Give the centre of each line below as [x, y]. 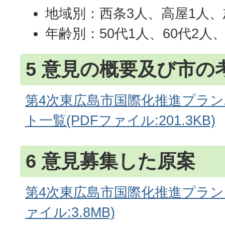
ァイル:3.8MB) [70, 212]
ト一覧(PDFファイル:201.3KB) [120, 120]
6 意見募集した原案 [110, 161]
